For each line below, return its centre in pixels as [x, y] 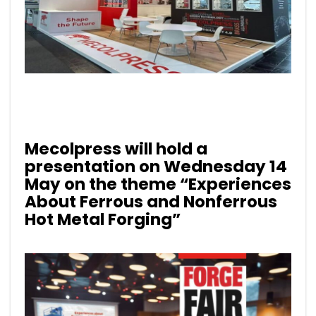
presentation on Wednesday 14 [156, 167]
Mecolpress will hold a [116, 149]
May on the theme [102, 184]
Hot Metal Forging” [103, 220]
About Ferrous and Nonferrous [151, 202]
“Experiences [236, 184]
